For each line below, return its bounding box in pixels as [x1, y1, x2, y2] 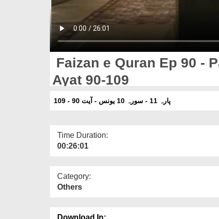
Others [57, 182, 82, 191]
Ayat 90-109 [52, 72, 129, 88]
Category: [57, 172, 91, 180]
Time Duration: [57, 131, 108, 139]
